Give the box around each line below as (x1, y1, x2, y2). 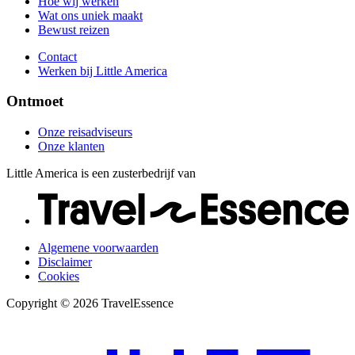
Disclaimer (38, 254, 92, 269)
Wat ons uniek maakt (38, 8, 143, 22)
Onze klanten (38, 139, 105, 153)
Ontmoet (6, 93, 63, 110)
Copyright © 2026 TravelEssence (6, 296, 174, 310)
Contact (38, 49, 77, 63)
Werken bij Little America (38, 63, 167, 78)
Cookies (38, 269, 79, 283)
